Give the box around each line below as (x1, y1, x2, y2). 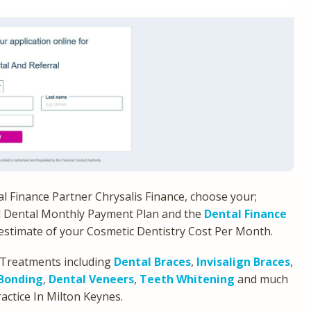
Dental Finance (204, 205, 287, 221)
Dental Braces (114, 253, 191, 269)
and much (235, 271, 288, 287)
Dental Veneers (49, 271, 134, 287)
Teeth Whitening (140, 271, 235, 287)
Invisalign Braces (196, 253, 290, 269)
